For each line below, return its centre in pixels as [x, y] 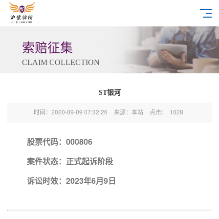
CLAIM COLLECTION [61, 62]
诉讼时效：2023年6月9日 [71, 181]
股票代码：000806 [60, 142]
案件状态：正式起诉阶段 [70, 161]
